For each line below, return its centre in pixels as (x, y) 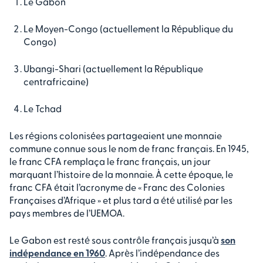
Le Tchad (43, 108)
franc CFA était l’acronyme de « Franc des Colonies (117, 187)
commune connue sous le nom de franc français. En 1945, (129, 148)
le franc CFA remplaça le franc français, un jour (110, 161)
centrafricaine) (56, 81)
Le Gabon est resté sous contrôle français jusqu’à (115, 240)
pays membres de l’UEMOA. (67, 213)
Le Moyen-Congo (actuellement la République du (128, 28)
